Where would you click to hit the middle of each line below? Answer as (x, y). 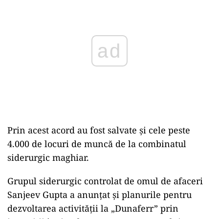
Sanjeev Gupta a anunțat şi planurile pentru (99, 195)
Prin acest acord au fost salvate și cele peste (99, 130)
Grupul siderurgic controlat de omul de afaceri (105, 181)
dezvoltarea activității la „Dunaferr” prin (93, 208)
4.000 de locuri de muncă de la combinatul (97, 144)
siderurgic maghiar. (48, 157)
